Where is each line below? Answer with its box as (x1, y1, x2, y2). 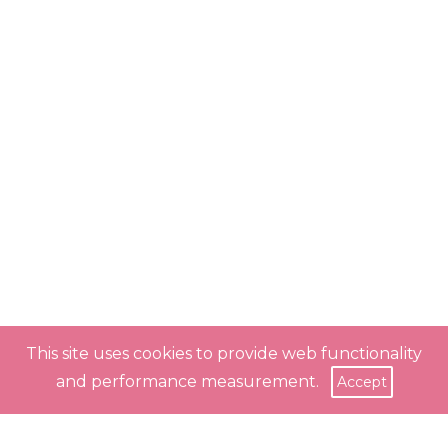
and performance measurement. (55, 372, 331, 391)
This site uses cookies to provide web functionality (26, 344, 422, 363)
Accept (336, 373, 387, 391)
